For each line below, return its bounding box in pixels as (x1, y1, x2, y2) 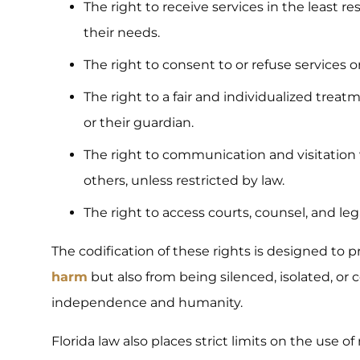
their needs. (84, 24, 160, 40)
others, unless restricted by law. (84, 172, 284, 188)
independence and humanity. (51, 294, 243, 310)
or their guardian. (84, 114, 194, 130)
